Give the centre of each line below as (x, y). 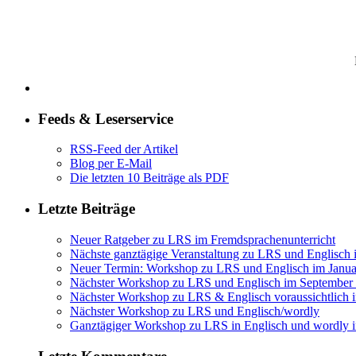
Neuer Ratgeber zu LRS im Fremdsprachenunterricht (203, 239)
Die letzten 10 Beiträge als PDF (149, 178)
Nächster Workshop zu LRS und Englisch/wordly (195, 311)
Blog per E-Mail (111, 164)
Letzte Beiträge (87, 209)
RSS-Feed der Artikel (124, 149)
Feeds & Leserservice (106, 118)
